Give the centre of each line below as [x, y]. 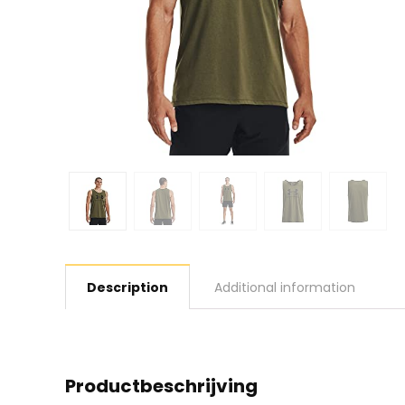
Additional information [285, 287]
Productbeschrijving [161, 386]
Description [127, 287]
